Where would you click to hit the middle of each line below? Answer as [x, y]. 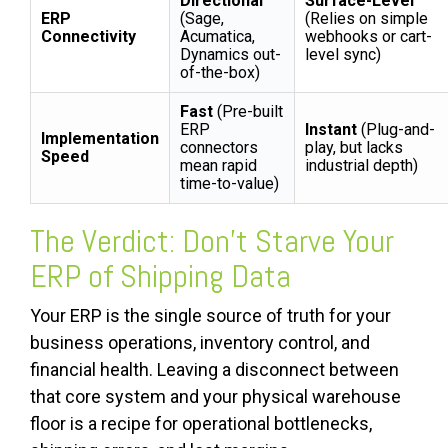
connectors [219, 148]
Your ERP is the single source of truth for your [210, 316]
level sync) [343, 55]
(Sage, [202, 19]
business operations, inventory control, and [200, 343]
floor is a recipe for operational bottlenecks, [201, 424]
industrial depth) [361, 166]
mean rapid [218, 166]
